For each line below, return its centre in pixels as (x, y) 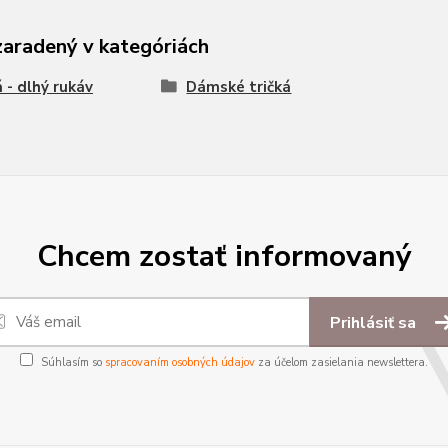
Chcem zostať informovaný (224, 256)
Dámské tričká (239, 87)
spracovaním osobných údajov (180, 362)
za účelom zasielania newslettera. (341, 362)
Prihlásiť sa (375, 323)
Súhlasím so (73, 362)
